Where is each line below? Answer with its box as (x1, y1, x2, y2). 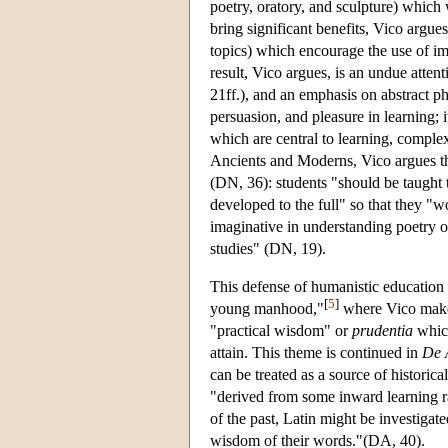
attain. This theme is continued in (210, 343, 422, 361)
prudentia (352, 321, 413, 339)
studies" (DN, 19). (210, 239, 326, 257)
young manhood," (210, 299, 324, 317)
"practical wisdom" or (210, 321, 352, 339)
